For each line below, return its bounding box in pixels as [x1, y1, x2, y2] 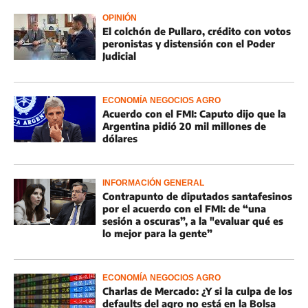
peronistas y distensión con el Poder [102, 38, 275, 49]
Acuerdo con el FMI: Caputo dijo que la [102, 108, 286, 120]
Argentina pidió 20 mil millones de [102, 120, 266, 132]
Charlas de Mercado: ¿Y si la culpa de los [102, 285, 292, 297]
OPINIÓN [102, 13, 137, 23]
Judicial [102, 50, 136, 62]
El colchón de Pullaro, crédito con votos [102, 25, 291, 37]
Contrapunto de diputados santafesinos [102, 190, 292, 202]
